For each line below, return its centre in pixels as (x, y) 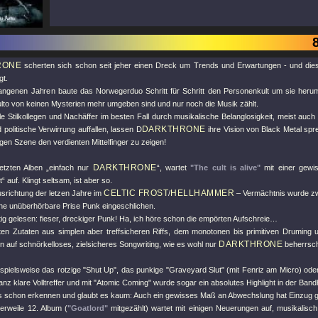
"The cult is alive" (226, 168)
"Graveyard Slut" (195, 270)
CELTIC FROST (136, 193)
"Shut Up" (100, 270)
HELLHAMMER (202, 193)
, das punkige (141, 270)
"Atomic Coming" (122, 283)
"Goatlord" (87, 308)
